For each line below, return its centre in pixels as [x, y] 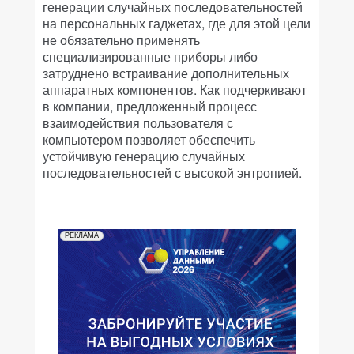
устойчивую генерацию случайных [144, 156]
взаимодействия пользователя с [138, 123]
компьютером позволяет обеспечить [149, 139]
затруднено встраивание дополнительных [166, 73]
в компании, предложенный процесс [150, 106]
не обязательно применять [121, 40]
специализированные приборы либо [150, 56]
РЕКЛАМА [82, 235]
